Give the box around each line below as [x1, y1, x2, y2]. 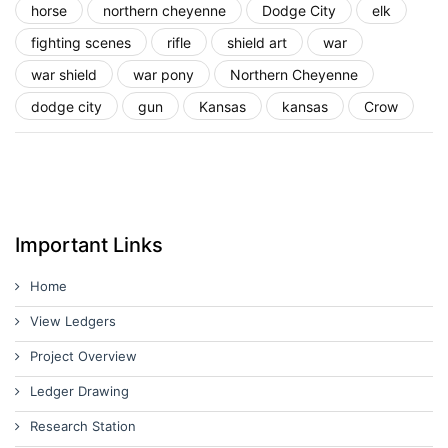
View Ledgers [30, 313, 116, 329]
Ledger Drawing [30, 383, 129, 399]
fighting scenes [31, 33, 131, 51]
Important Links [15, 233, 163, 257]
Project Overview [30, 348, 137, 364]
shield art [227, 33, 287, 51]
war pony [133, 65, 194, 83]
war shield [31, 65, 97, 83]
